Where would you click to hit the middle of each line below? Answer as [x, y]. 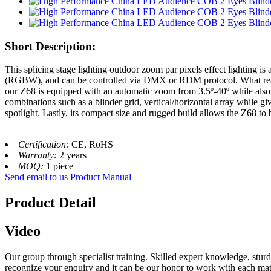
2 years [73, 155]
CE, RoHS [92, 145]
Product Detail [51, 203]
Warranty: [39, 155]
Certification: [45, 145]
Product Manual [101, 177]
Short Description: [50, 46]
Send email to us [36, 177]
